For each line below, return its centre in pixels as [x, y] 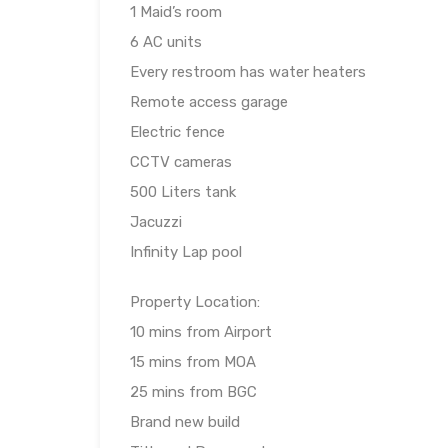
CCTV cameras [181, 162]
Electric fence [177, 132]
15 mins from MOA [193, 362]
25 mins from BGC [193, 392]
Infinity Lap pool [186, 252]
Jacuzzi [156, 222]
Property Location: [195, 302]
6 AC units [166, 42]
